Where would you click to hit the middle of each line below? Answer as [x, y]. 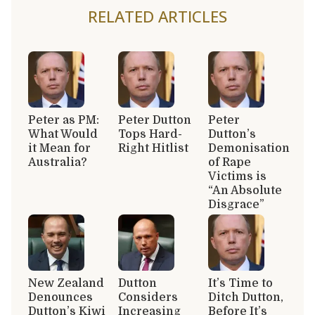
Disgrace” [236, 204]
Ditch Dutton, [246, 297]
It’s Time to [240, 283]
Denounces [60, 297]
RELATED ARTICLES [157, 16]
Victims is [237, 176]
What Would [63, 134]
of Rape [230, 162]
